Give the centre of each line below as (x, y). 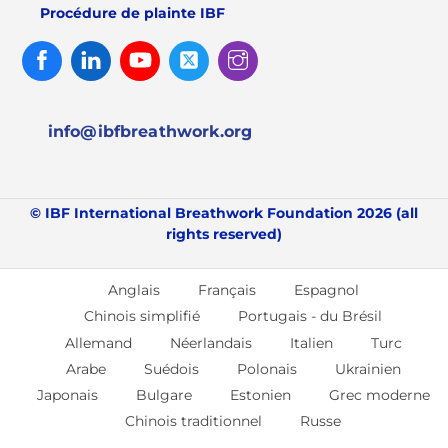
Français (226, 290)
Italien (311, 342)
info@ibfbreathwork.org (150, 131)
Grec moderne (379, 395)
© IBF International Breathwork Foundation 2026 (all (224, 213)
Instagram (293, 46)
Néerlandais (210, 342)
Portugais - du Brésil (310, 316)
